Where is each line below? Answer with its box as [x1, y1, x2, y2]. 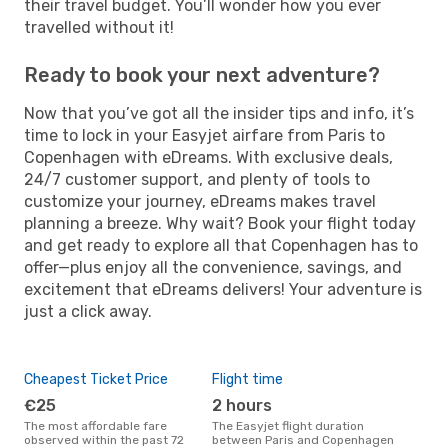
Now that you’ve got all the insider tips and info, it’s [24, 103, 414, 123]
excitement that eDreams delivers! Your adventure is [24, 279, 422, 299]
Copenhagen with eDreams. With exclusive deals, [24, 147, 393, 167]
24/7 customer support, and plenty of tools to [24, 169, 370, 189]
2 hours [222, 395, 272, 415]
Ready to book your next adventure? [24, 62, 380, 87]
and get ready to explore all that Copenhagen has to [24, 235, 418, 255]
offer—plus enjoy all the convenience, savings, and [24, 257, 402, 277]
